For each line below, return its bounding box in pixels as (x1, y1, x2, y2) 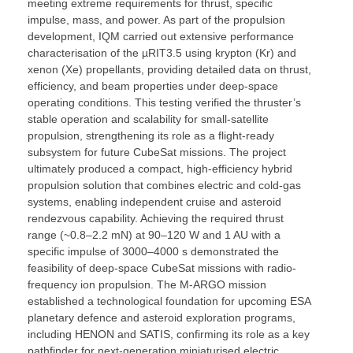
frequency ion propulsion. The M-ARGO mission (28, 277, 266, 291)
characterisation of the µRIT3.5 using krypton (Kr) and (28, 46, 296, 59)
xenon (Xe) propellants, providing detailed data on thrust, (28, 62, 311, 76)
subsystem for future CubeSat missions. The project (28, 145, 286, 158)
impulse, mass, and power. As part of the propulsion (28, 13, 285, 26)
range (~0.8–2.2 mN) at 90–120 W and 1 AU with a (28, 228, 281, 241)
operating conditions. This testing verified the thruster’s (28, 95, 301, 109)
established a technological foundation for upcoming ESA (28, 294, 310, 307)
